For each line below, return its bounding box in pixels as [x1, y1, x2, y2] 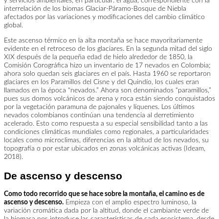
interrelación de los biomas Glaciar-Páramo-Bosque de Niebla [4, 5, 186, 13]
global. [4, 22, 23, 29]
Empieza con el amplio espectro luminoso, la [64, 199, 197, 206]
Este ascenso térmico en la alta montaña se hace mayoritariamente [4, 37, 202, 44]
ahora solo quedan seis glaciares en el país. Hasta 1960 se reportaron [4, 70, 211, 78]
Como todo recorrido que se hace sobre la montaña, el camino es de [4, 191, 204, 198]
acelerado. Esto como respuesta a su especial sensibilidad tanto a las [4, 120, 208, 128]
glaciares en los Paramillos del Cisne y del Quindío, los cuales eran [4, 79, 199, 86]
